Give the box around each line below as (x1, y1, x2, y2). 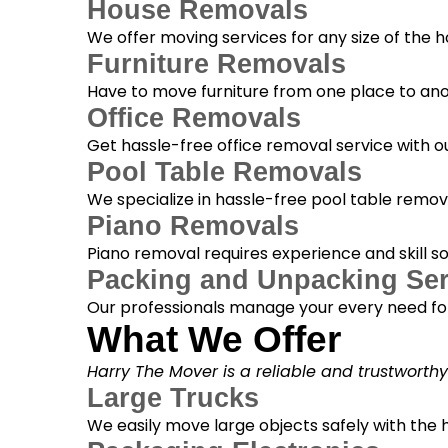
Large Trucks (86, 383, 259, 414)
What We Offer (86, 319, 341, 361)
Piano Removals (86, 211, 299, 242)
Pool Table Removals (86, 157, 362, 188)
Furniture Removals (86, 49, 346, 80)
